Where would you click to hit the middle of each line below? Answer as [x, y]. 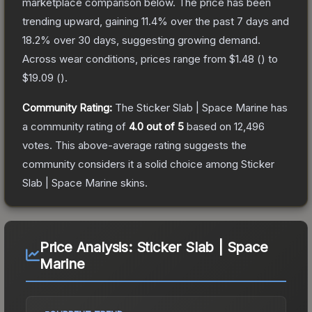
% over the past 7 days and [223, 21]
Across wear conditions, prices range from [126, 58]
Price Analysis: [88, 247]
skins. [133, 182]
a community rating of [76, 126]
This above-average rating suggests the [149, 145]
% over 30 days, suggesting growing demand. [150, 40]
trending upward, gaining [82, 21]
